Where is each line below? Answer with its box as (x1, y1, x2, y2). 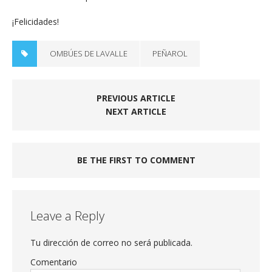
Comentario (30, 256, 77, 268)
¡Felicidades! (12, 16, 59, 28)
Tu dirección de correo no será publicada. (30, 237, 192, 249)
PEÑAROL (152, 48, 188, 59)
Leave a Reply (30, 208, 104, 225)
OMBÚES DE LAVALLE (50, 48, 127, 59)
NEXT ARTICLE (106, 106, 166, 118)
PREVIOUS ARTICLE (97, 92, 175, 104)
